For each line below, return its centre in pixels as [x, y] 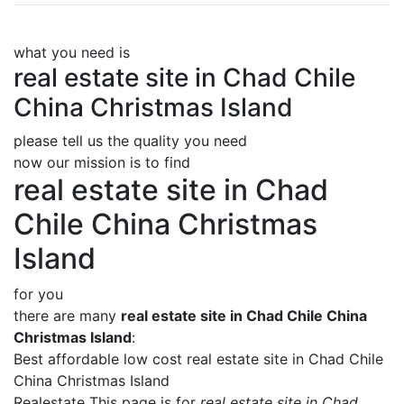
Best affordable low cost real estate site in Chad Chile [198, 359]
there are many [67, 316]
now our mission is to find [102, 162]
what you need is [72, 52]
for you [38, 294]
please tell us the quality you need [130, 141]
